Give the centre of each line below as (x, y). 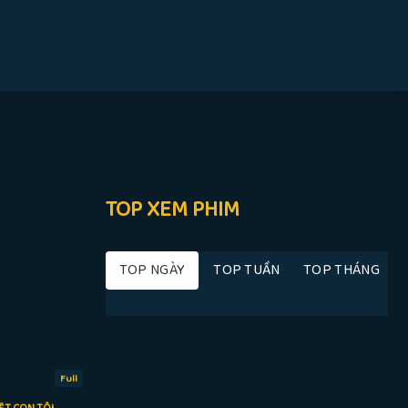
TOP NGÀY (152, 270)
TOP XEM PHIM (172, 210)
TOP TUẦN (247, 270)
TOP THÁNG (342, 270)
